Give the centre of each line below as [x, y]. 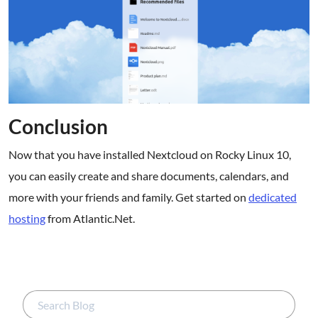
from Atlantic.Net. [90, 218]
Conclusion [58, 126]
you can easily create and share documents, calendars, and [149, 175]
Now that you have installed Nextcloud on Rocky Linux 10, [150, 154]
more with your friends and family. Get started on [128, 197]
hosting [27, 218]
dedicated [273, 197]
